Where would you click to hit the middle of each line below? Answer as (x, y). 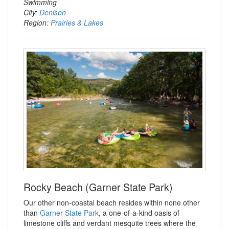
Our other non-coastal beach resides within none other (112, 202)
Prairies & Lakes (77, 22)
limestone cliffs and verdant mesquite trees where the (110, 223)
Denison (53, 12)
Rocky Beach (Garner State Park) (98, 187)
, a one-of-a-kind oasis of (139, 213)
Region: (37, 22)
